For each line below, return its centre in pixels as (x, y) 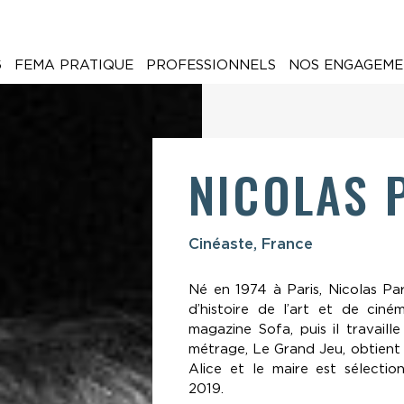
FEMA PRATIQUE (73, 64)
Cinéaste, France (251, 244)
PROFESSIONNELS (211, 64)
